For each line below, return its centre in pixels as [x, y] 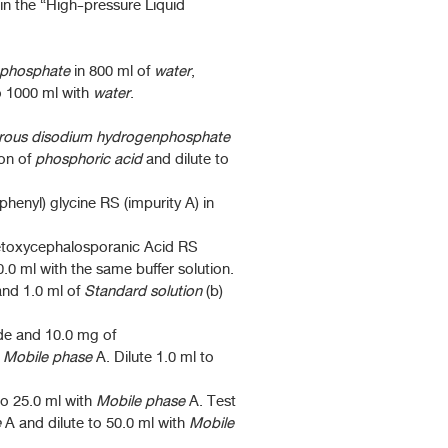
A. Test [210, 401]
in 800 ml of [112, 71]
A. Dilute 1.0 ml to [153, 357]
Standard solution [143, 291]
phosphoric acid [88, 159]
